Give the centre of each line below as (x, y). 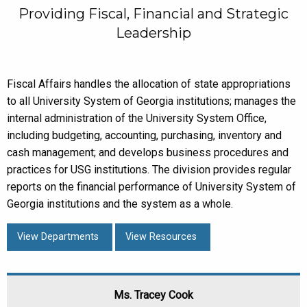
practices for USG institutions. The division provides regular (149, 170)
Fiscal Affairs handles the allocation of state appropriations (149, 84)
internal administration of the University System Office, (137, 118)
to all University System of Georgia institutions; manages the (151, 101)
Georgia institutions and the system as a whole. (120, 204)
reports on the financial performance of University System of (151, 187)
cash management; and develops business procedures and (148, 152)
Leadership (153, 33)
